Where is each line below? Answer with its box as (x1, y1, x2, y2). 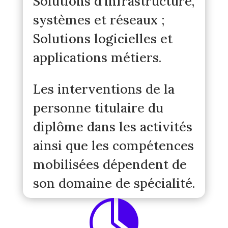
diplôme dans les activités (33, 119, 192, 135)
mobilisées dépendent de (33, 156, 187, 173)
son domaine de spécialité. (33, 175, 195, 191)
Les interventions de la (33, 81, 175, 97)
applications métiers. (33, 49, 161, 66)
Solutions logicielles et (33, 31, 173, 47)
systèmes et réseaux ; (33, 12, 164, 28)
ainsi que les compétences (33, 137, 194, 154)
